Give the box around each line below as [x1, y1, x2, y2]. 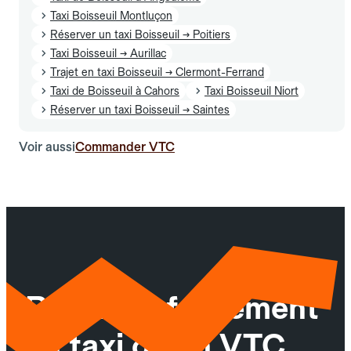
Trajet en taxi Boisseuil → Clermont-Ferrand [50, 65, 264, 78]
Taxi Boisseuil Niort [204, 84, 299, 97]
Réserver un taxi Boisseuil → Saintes [50, 103, 230, 116]
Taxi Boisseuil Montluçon [50, 9, 172, 22]
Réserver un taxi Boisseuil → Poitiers [50, 27, 230, 41]
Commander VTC [75, 139, 175, 154]
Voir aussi [19, 139, 75, 154]
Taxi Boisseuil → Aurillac [50, 46, 166, 60]
